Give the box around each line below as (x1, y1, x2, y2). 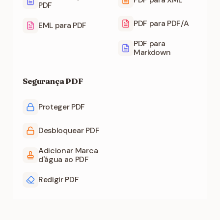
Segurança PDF (23, 76, 83, 86)
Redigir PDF (38, 174, 79, 185)
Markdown (134, 47, 171, 57)
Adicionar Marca (38, 145, 98, 156)
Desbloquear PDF (38, 125, 100, 136)
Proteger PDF (38, 102, 85, 112)
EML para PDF (38, 20, 87, 30)
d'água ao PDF (38, 154, 89, 165)
